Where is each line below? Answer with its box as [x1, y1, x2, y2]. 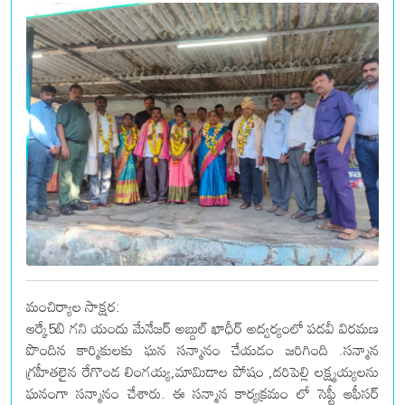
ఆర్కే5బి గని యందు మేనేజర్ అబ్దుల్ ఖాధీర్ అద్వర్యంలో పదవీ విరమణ [26, 314, 379, 344]
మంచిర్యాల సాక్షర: [26, 292, 120, 322]
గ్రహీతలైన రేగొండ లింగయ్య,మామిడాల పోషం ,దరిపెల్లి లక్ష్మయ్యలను [26, 357, 379, 387]
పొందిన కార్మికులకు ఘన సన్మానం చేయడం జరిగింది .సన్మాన [26, 335, 379, 365]
